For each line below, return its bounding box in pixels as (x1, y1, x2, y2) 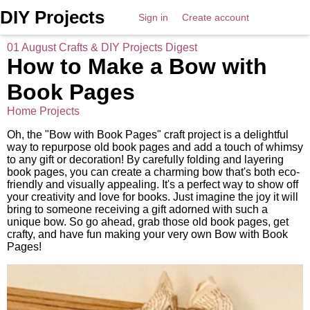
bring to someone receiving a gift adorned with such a (7, 203, 268, 215)
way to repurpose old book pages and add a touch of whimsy (7, 141, 303, 153)
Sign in (138, 12, 168, 23)
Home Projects (7, 105, 80, 117)
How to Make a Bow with (7, 54, 267, 79)
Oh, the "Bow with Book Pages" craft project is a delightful (7, 129, 289, 140)
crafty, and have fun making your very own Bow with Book (7, 228, 288, 240)
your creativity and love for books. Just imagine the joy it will (7, 191, 298, 203)
